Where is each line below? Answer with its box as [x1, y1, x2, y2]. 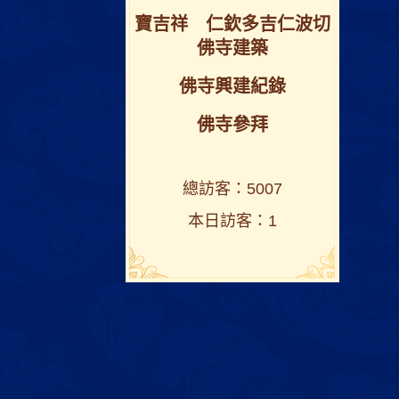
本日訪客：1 [187, 211, 277, 230]
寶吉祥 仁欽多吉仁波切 [134, 13, 330, 34]
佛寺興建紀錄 [178, 76, 286, 96]
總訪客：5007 [182, 179, 282, 198]
